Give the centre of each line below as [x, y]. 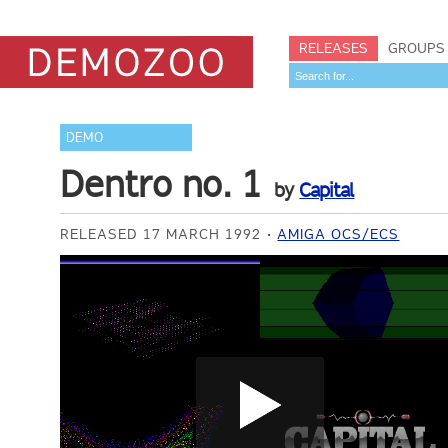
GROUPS [416, 48]
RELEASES [333, 48]
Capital [327, 190]
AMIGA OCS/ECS [338, 234]
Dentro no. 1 [161, 184]
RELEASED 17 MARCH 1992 [161, 234]
